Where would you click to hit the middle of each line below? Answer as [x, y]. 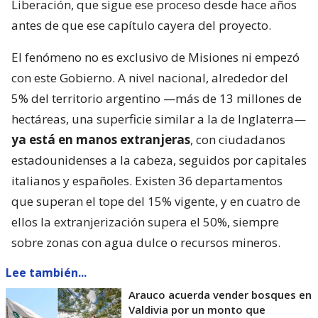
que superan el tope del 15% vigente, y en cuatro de [156, 201]
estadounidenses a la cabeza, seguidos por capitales [159, 160]
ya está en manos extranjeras [101, 139]
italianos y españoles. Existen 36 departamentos [147, 180]
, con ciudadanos [238, 139]
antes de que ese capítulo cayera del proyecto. [141, 25]
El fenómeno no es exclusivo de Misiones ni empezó [155, 57]
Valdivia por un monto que [197, 309]
